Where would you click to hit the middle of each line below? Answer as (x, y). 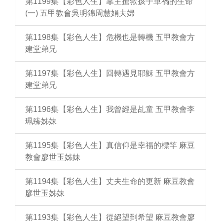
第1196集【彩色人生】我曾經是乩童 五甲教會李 (110, 109)
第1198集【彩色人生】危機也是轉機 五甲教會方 (110, 37)
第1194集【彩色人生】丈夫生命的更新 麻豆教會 (110, 181)
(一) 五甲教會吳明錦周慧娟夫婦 (80, 13)
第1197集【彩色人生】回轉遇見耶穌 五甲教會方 (110, 73)
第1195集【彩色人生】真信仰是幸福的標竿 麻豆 (110, 145)
